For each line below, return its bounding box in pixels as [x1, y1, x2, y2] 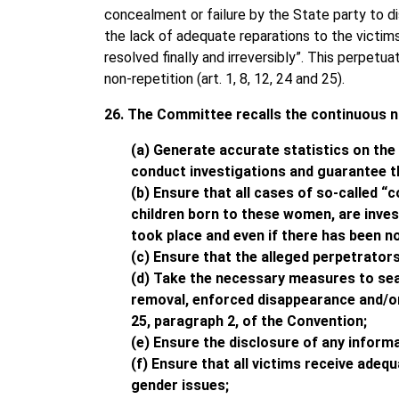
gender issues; [131, 376, 229, 394]
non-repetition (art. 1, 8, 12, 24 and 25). [104, 69, 345, 87]
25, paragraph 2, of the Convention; [131, 312, 367, 330]
